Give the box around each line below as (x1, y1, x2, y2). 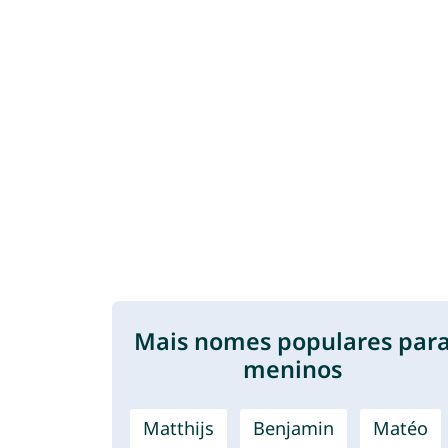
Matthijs (143, 416, 214, 440)
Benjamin (253, 416, 334, 440)
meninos (242, 352, 342, 385)
